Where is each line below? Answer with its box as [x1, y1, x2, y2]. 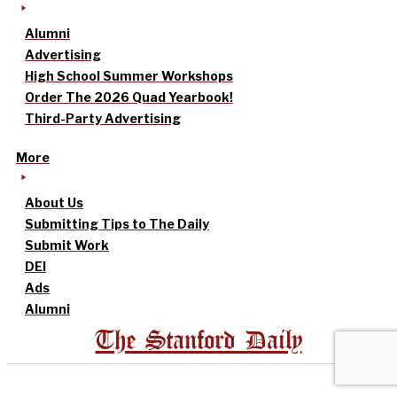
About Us [25, 195, 83, 211]
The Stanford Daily [95, 330, 302, 354]
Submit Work [25, 237, 109, 253]
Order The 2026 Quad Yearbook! [25, 90, 233, 105]
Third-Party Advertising [25, 111, 181, 127]
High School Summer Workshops [25, 68, 233, 84]
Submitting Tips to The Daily [25, 216, 209, 232]
